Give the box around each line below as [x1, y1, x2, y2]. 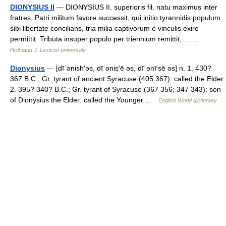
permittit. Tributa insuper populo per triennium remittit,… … [10, 34, 202, 43]
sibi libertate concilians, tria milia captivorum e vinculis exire [10, 24, 199, 32]
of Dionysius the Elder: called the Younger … [10, 95, 158, 104]
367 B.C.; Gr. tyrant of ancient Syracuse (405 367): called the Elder [10, 74, 223, 83]
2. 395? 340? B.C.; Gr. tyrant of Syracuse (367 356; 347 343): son [10, 85, 221, 93]
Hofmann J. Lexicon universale [10, 46, 86, 53]
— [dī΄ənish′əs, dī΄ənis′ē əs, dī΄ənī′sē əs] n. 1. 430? [45, 64, 211, 72]
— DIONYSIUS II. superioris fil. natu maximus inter [54, 3, 217, 11]
